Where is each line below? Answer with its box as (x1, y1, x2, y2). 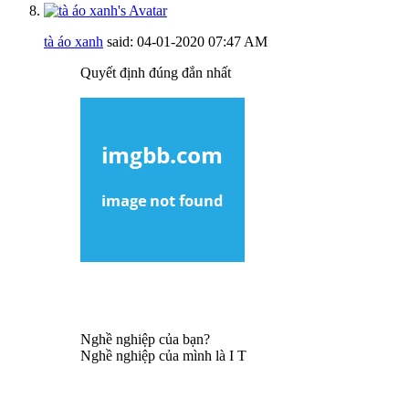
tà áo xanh (44, 33, 103, 49)
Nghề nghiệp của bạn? (80, 330, 210, 347)
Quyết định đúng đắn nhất (80, 64, 231, 80)
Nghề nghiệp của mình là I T (80, 347, 250, 363)
